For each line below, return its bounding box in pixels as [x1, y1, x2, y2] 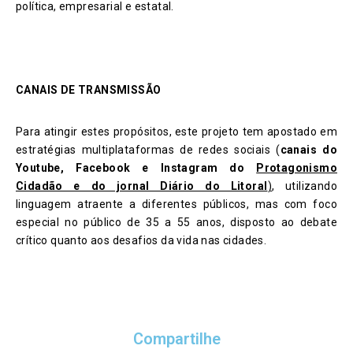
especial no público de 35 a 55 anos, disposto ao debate [16, 216, 337, 229]
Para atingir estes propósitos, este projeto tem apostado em [16, 125, 337, 139]
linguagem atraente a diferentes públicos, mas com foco [16, 198, 337, 211]
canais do [280, 143, 337, 157]
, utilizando [271, 180, 337, 193]
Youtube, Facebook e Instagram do [16, 162, 257, 175]
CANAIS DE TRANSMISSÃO [16, 84, 162, 97]
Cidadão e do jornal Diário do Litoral [16, 180, 268, 193]
